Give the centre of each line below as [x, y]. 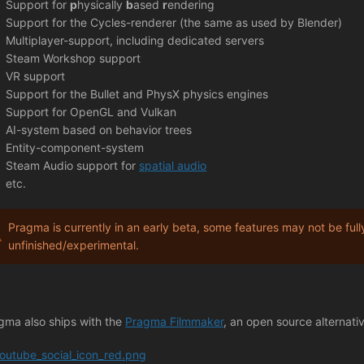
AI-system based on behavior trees [99, 130]
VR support [36, 76]
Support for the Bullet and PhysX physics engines [137, 94]
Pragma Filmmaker [175, 322]
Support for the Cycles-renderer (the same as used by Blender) [174, 23]
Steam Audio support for [73, 166]
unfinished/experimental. [74, 245]
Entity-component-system [75, 148]
